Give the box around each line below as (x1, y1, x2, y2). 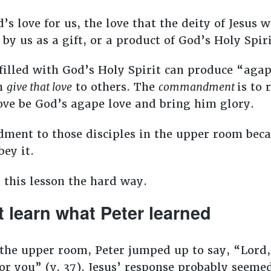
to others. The (71, 80, 158, 94)
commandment (158, 80, 237, 94)
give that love (6, 80, 72, 94)
